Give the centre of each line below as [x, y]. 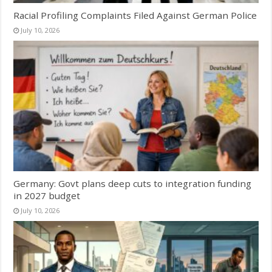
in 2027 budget [47, 195]
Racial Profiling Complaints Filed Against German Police [135, 15]
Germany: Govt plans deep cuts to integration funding [133, 183]
